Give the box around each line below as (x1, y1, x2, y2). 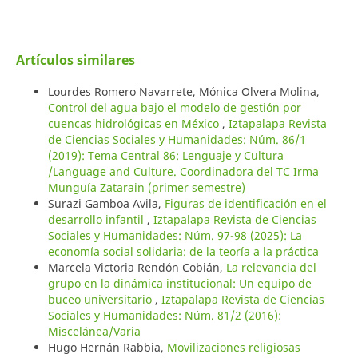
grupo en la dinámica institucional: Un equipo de (47, 275, 312, 291)
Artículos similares (15, 50, 135, 69)
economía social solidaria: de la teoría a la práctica (47, 243, 319, 259)
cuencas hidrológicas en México (47, 115, 222, 131)
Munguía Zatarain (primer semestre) (47, 179, 245, 195)
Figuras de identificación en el (164, 195, 327, 211)
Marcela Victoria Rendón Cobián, (47, 259, 226, 275)
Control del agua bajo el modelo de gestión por (47, 99, 301, 115)
